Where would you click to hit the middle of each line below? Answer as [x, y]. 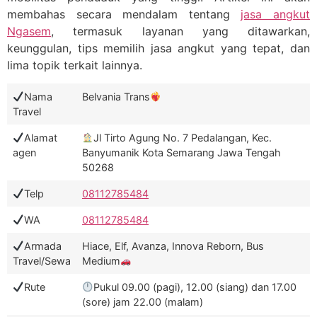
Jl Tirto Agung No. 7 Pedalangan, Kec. [183, 138]
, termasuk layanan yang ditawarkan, [180, 31]
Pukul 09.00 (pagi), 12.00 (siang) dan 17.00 [195, 287]
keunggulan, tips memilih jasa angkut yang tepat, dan [158, 48]
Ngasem [29, 31]
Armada [43, 246]
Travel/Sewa [42, 261]
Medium [101, 261]
